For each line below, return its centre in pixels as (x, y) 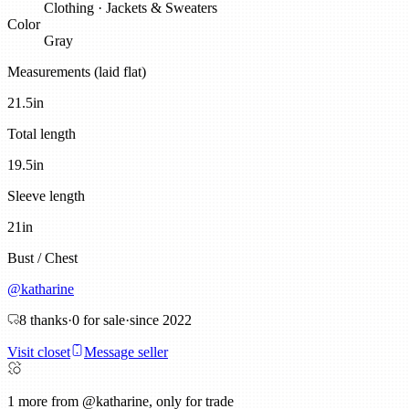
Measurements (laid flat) (77, 72)
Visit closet (39, 352)
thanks (47, 320)
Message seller (126, 352)
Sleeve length (46, 196)
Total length (42, 134)
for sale (102, 320)
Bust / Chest (42, 258)
